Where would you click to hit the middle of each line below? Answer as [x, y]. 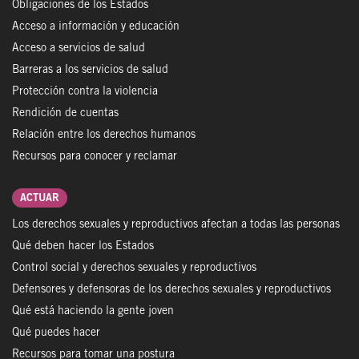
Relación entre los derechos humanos [104, 135]
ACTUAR [40, 199]
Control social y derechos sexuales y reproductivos [134, 268]
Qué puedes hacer [56, 333]
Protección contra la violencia [85, 92]
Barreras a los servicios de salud [90, 71]
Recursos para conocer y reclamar [95, 157]
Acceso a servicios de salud [79, 49]
